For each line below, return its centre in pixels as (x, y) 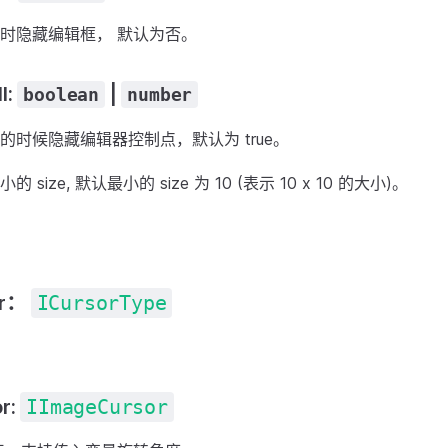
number (160, 94)
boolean (61, 94)
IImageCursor (97, 407)
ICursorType (101, 303)
